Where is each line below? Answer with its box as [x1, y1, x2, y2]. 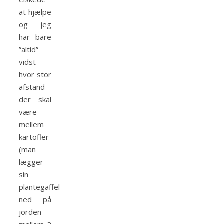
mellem [19, 119, 44, 130]
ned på [19, 194, 51, 205]
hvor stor [19, 69, 51, 80]
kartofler [19, 132, 49, 142]
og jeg [19, 19, 51, 30]
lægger [19, 157, 43, 167]
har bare [19, 32, 51, 42]
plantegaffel [19, 182, 60, 192]
